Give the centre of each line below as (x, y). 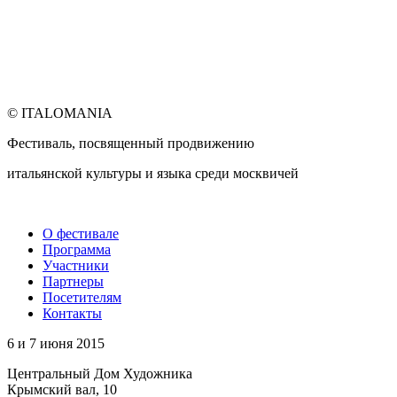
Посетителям (82, 297)
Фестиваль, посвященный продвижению (131, 143)
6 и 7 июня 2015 (56, 343)
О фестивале (81, 233)
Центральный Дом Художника (100, 373)
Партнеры (73, 281)
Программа (77, 249)
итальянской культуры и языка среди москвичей (153, 173)
